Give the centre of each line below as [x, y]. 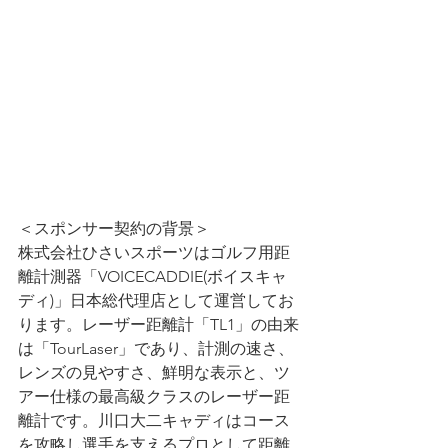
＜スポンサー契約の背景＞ [114, 228]
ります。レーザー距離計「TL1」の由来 [158, 324]
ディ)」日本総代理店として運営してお [156, 300]
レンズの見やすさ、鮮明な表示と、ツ [154, 372]
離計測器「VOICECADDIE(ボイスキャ [152, 276]
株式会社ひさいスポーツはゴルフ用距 [154, 252]
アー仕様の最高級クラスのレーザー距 [154, 396]
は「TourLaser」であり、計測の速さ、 [156, 348]
